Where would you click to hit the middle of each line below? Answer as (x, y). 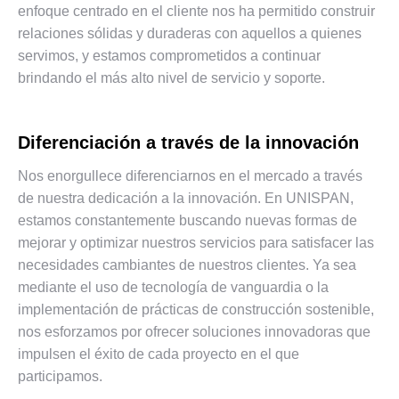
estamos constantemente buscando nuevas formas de (187, 220)
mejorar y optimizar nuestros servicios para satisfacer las (196, 242)
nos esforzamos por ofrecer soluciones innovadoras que (194, 331)
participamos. (60, 376)
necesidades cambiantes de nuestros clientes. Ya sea (187, 265)
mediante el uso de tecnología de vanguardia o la (173, 287)
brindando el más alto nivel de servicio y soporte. (171, 77)
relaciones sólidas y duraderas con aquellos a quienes (190, 33)
